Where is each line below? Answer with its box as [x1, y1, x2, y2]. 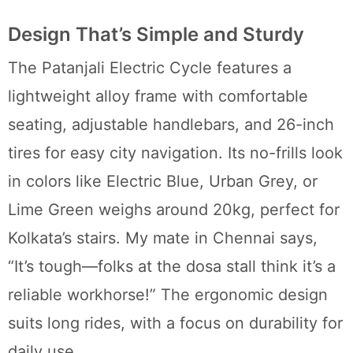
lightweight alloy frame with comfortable [8, 86, 308, 106]
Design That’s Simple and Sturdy [8, 22, 304, 46]
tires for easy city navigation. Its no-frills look [8, 143, 343, 162]
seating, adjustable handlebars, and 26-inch [8, 114, 334, 134]
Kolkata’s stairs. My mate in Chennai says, [8, 228, 318, 247]
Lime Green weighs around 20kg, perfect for [8, 199, 340, 219]
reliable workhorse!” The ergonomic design [8, 284, 328, 304]
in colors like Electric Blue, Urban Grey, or [8, 171, 318, 191]
